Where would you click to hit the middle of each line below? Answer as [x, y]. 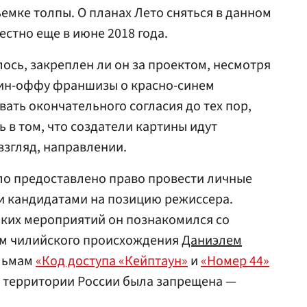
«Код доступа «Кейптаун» [112, 261]
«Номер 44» [235, 261]
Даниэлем [212, 241]
